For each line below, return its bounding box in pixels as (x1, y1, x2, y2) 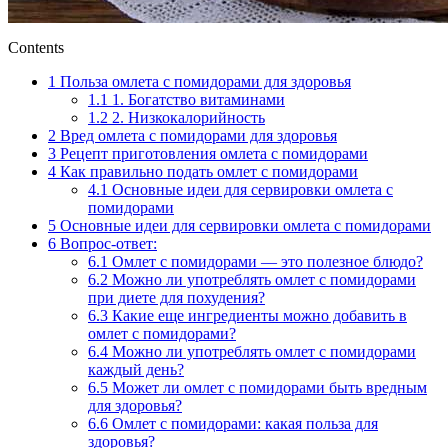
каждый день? (88, 360, 184, 378)
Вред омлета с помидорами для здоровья (56, 126, 337, 144)
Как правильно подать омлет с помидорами (56, 162, 358, 180)
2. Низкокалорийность (108, 108, 265, 126)
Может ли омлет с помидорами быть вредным (108, 378, 427, 396)
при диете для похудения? (88, 288, 265, 306)
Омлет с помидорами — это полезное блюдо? (108, 252, 423, 270)
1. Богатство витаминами (108, 90, 285, 108)
